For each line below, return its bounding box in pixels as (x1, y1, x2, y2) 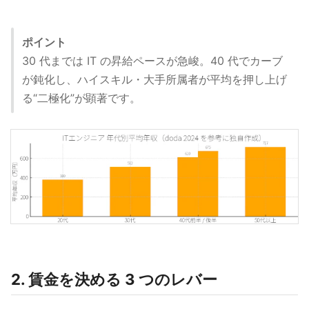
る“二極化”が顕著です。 (22, 91, 141, 106)
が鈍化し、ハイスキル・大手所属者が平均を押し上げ (22, 72, 287, 87)
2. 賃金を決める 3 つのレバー (11, 270, 217, 289)
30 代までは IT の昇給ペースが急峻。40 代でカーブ (22, 54, 283, 68)
